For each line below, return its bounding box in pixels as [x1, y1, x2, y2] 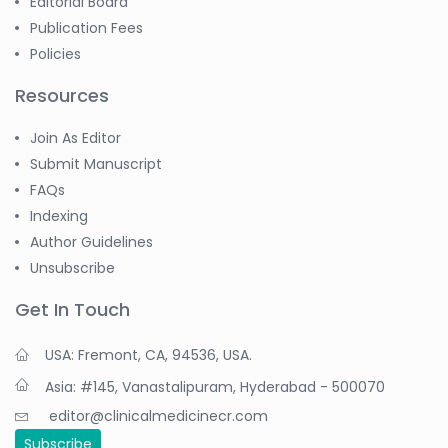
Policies [30, 43, 81, 64]
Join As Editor [30, 127, 121, 148]
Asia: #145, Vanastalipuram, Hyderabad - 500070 [45, 376, 385, 397]
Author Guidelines [30, 231, 153, 252]
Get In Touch [15, 296, 130, 322]
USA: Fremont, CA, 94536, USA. [45, 344, 252, 365]
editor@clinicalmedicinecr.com [49, 405, 268, 426]
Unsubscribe [30, 257, 115, 278]
